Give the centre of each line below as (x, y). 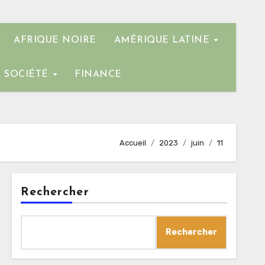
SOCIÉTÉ (28, 75)
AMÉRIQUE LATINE (163, 40)
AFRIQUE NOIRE (55, 40)
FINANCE (98, 75)
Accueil (133, 143)
